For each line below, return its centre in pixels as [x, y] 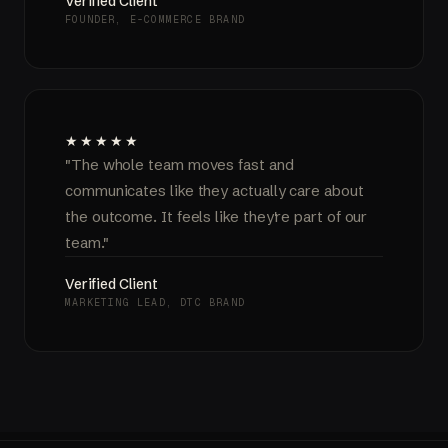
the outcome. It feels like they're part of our [216, 216]
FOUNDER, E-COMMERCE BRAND [155, 19]
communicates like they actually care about [214, 190]
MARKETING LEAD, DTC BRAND [155, 302]
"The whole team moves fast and [179, 164]
